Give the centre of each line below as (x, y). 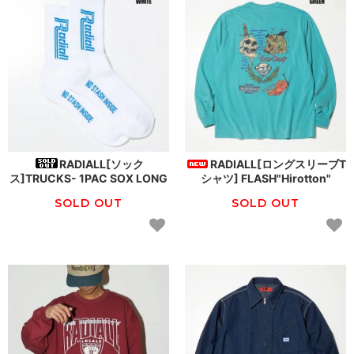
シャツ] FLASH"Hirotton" (265, 178)
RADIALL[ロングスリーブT (278, 164)
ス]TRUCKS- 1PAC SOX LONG (88, 178)
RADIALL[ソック (101, 164)
